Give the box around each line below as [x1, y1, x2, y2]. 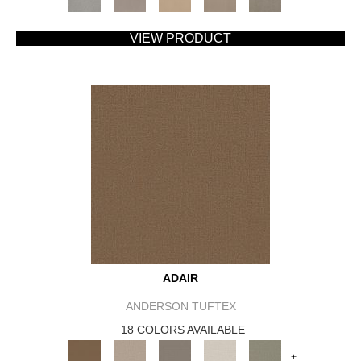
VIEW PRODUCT [130, 31, 231, 46]
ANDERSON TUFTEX [125, 300, 236, 313]
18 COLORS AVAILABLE [121, 323, 245, 337]
